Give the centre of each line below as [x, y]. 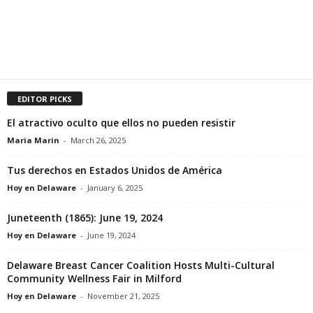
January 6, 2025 [115, 187]
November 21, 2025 [123, 296]
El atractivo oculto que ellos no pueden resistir [121, 122]
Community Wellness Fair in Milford [94, 278]
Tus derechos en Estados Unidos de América [115, 170]
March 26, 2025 [98, 140]
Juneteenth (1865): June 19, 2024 [85, 217]
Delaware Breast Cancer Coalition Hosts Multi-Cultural [141, 265]
